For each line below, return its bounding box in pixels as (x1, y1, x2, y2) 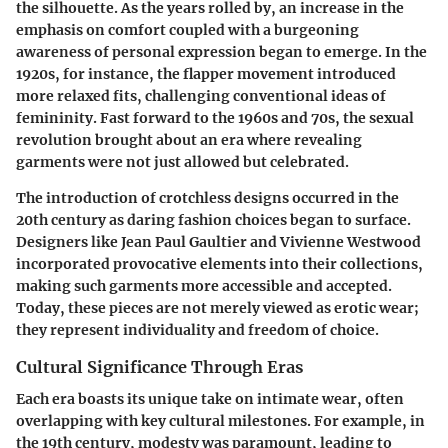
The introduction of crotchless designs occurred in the (16, 189, 399, 208)
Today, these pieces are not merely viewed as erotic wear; (16, 299, 419, 318)
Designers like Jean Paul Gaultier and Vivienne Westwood (16, 233, 421, 252)
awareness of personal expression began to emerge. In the (16, 43, 427, 62)
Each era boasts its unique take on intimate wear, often (16, 390, 404, 409)
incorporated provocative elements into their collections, (16, 255, 423, 274)
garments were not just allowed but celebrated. (16, 153, 349, 172)
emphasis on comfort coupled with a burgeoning (16, 21, 359, 40)
